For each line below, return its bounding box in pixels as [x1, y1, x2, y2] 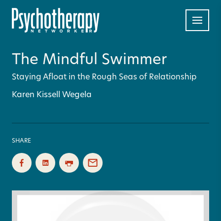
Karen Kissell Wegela [12, 91, 92, 99]
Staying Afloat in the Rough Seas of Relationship [12, 74, 197, 81]
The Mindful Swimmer [12, 53, 167, 68]
